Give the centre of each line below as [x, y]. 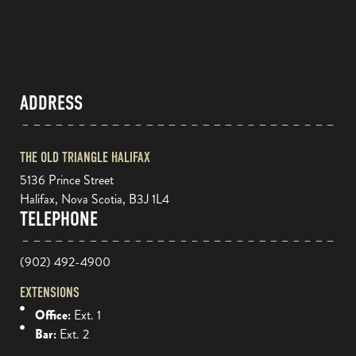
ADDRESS [51, 103]
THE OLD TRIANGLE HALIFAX [85, 157]
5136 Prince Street [67, 180]
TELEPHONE [59, 219]
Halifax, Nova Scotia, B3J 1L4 [95, 199]
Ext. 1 [87, 315]
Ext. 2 [74, 334]
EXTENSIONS [50, 292]
